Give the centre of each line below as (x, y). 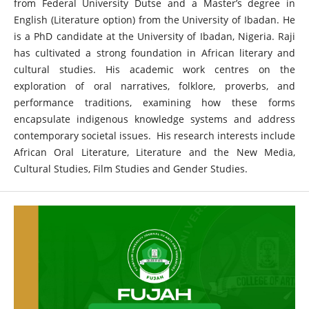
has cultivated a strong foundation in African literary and (154, 52)
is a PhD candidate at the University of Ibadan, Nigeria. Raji (154, 36)
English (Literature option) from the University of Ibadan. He (154, 19)
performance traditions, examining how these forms (154, 102)
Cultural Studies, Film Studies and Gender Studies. (130, 168)
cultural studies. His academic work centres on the (154, 69)
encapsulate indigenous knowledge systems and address (154, 119)
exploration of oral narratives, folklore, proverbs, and (154, 86)
